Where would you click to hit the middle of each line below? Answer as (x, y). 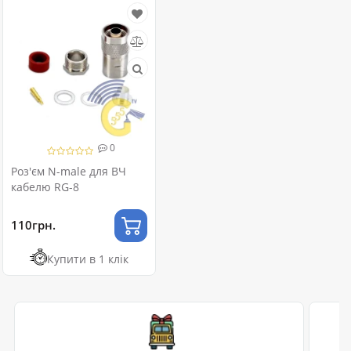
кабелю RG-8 (45, 186)
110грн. (33, 225)
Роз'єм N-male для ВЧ (69, 171)
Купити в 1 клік (87, 259)
